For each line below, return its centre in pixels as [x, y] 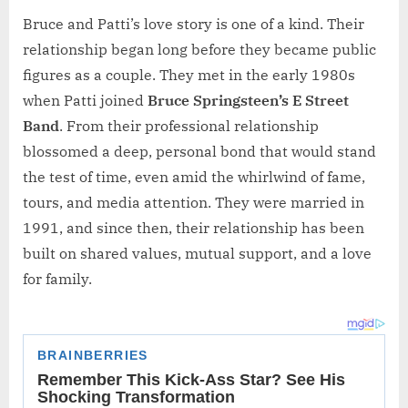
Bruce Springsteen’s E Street [248, 101]
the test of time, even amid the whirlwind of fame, [194, 177]
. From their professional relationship [189, 126]
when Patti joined [85, 101]
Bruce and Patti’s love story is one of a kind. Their [194, 24]
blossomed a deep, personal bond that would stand [199, 152]
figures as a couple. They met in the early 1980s [189, 75]
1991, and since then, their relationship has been [194, 228]
